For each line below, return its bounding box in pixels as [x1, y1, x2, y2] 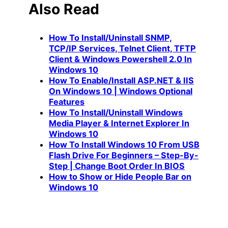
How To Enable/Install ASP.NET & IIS [49, 75, 194, 86]
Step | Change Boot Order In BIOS [49, 161, 185, 172]
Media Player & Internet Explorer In [49, 118, 189, 129]
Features [49, 97, 84, 107]
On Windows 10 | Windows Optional [49, 86, 192, 97]
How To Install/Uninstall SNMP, [49, 33, 172, 43]
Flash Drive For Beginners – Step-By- [49, 150, 198, 161]
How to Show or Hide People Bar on [49, 172, 191, 182]
